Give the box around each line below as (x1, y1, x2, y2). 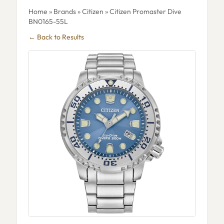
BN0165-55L (28, 17, 68, 26)
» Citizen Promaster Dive (103, 7, 181, 16)
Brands (53, 7, 76, 16)
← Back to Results (28, 32, 84, 41)
